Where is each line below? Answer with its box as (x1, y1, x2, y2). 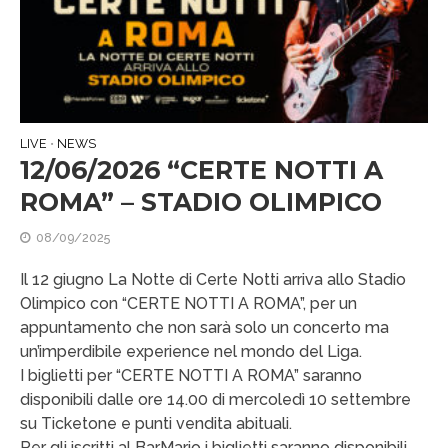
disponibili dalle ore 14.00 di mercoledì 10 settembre (20, 390, 411, 410)
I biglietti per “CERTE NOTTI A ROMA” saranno (20, 366, 362, 386)
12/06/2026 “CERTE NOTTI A (20, 155, 383, 186)
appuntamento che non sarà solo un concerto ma (20, 318, 389, 338)
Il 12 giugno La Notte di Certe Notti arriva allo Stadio (20, 270, 406, 290)
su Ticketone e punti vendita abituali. (20, 414, 292, 434)
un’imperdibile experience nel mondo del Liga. (20, 342, 362, 362)
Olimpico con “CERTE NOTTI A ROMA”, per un (20, 294, 357, 314)
